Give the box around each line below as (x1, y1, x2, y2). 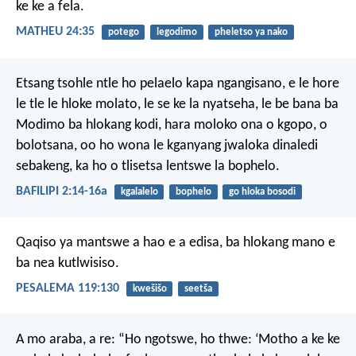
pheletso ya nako (214, 27, 288, 38)
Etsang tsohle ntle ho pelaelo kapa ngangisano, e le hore (16, 75, 339, 91)
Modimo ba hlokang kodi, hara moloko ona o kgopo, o (16, 117, 327, 133)
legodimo (156, 27, 197, 38)
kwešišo (132, 283, 167, 294)
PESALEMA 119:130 (16, 282, 119, 296)
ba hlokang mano (222, 234, 325, 250)
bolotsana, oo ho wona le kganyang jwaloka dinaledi (16, 137, 318, 153)
